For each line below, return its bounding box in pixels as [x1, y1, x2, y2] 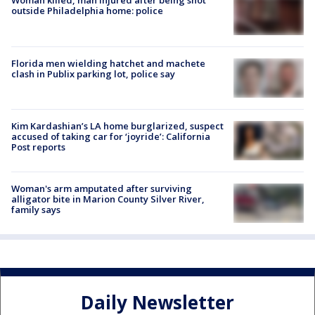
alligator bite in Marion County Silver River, [11, 192, 205, 205]
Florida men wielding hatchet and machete [11, 56, 205, 70]
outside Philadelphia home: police [11, 4, 163, 18]
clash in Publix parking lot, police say [11, 67, 175, 80]
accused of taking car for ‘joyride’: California [11, 129, 210, 143]
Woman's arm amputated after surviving [11, 181, 192, 195]
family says [11, 202, 60, 216]
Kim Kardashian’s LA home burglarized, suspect [11, 119, 224, 132]
